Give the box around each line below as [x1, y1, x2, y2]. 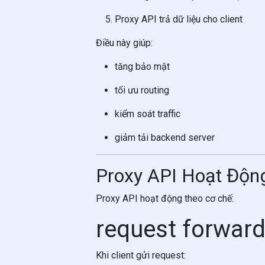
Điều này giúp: [96, 37, 153, 49]
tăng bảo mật [115, 61, 170, 72]
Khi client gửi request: [96, 250, 186, 261]
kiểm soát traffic [115, 108, 180, 119]
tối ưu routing [115, 85, 169, 96]
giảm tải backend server [115, 132, 215, 143]
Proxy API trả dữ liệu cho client [115, 14, 243, 25]
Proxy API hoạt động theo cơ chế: [96, 193, 234, 204]
